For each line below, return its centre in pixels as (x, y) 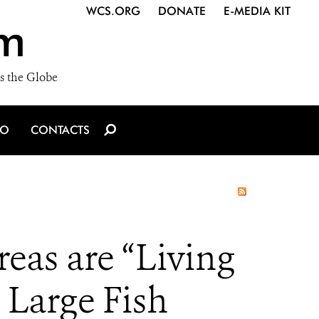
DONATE (182, 11)
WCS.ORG (113, 11)
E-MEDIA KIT (257, 11)
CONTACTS (60, 130)
